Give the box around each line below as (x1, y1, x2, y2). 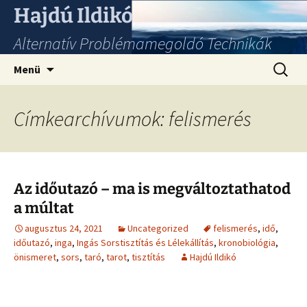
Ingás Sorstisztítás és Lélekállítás (77, 236, 214, 249)
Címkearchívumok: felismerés (14, 106, 251, 132)
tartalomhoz (53, 88, 115, 101)
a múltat (14, 199, 74, 217)
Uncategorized (127, 222, 188, 234)
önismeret (14, 251, 56, 263)
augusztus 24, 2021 (25, 222, 103, 234)
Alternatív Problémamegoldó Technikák (14, 33, 272, 54)
